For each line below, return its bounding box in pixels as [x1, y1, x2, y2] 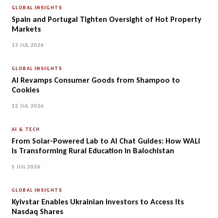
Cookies [12, 85, 39, 95]
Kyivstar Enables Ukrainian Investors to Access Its [12, 197, 184, 207]
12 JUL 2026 [12, 103, 44, 109]
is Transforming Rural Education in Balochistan [12, 146, 174, 156]
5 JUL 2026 [12, 163, 41, 170]
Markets [12, 24, 41, 34]
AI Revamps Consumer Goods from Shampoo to [12, 75, 180, 85]
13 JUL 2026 [12, 42, 44, 49]
